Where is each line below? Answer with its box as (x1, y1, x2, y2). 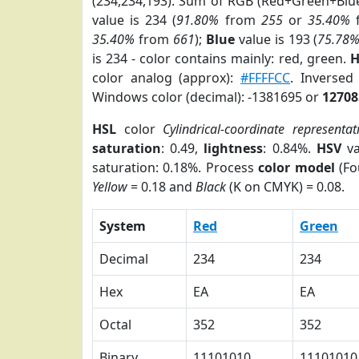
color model (258, 159, 335, 176)
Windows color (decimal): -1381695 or (92, 88, 322, 106)
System (99, 217, 146, 235)
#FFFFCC (240, 69, 291, 87)
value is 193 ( (234, 30, 318, 48)
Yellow (92, 178, 127, 196)
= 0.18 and (127, 178, 196, 196)
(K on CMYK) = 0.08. (226, 178, 345, 196)
